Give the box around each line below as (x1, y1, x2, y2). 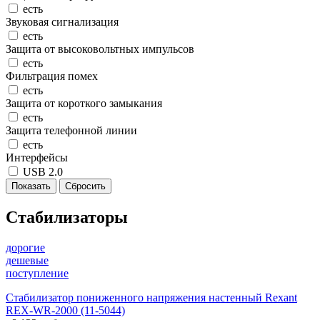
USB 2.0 (23, 166, 63, 178)
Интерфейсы (6, 151, 68, 164)
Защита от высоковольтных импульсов (6, 43, 194, 55)
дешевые (6, 254, 49, 266)
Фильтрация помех (6, 70, 98, 82)
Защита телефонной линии (6, 124, 137, 136)
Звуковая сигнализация (6, 16, 119, 28)
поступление (6, 266, 69, 279)
